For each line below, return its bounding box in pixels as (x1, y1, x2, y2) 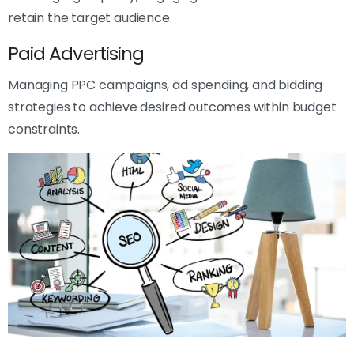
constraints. (8, 120, 81, 139)
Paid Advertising (8, 40, 145, 67)
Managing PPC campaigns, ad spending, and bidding (8, 76, 323, 95)
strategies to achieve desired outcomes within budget (8, 98, 337, 117)
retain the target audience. (8, 9, 172, 28)
